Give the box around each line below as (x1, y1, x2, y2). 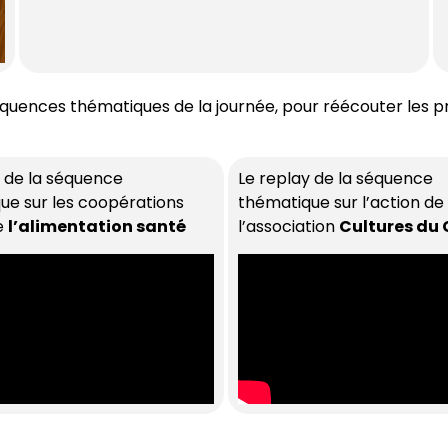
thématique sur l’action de (238, 191, 444, 215)
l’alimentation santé (8, 215, 186, 239)
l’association (238, 215, 339, 239)
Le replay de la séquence (238, 167, 433, 191)
